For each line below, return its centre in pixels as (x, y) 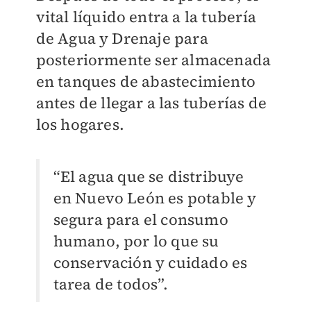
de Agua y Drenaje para (122, 38)
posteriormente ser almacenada (153, 59)
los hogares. (80, 124)
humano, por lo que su (136, 241)
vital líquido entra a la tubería (146, 16)
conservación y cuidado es (150, 262)
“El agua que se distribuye (149, 176)
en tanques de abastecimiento (146, 81)
